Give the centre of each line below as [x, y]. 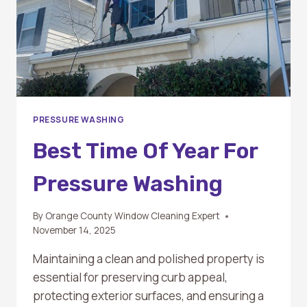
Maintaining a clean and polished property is [149, 259]
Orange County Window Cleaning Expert [133, 216]
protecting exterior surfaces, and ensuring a [148, 296]
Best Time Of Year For [145, 150]
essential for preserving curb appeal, [130, 278]
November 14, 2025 [74, 231]
